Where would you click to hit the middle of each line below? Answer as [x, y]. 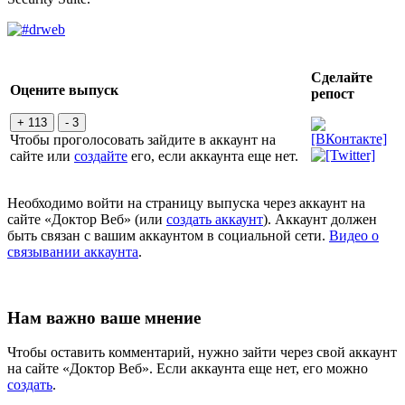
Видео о [354, 236]
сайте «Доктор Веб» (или [87, 220]
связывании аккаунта [73, 252]
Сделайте [342, 78]
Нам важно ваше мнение [104, 317]
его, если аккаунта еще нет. [213, 156]
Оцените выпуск [64, 90]
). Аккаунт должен [320, 220]
